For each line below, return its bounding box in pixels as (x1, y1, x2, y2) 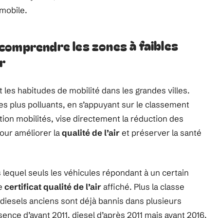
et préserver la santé (120, 127, 201, 138)
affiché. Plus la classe (101, 182, 184, 192)
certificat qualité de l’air (4, 182, 101, 192)
